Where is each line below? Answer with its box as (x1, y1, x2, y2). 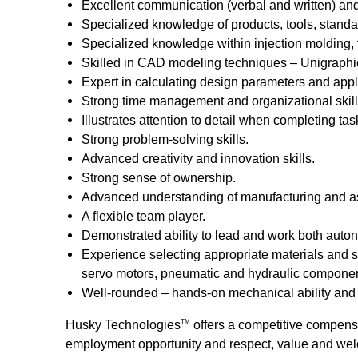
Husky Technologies (66, 317, 181, 332)
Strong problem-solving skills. (82, 132, 249, 146)
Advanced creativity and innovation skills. (82, 151, 315, 165)
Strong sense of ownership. (82, 170, 236, 185)
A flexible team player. (82, 209, 205, 223)
